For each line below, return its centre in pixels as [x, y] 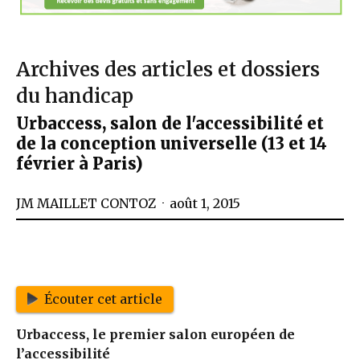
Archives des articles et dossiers [168, 69]
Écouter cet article [103, 299]
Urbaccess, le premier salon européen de [155, 335]
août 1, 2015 [205, 203]
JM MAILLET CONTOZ [86, 203]
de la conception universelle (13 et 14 [172, 143]
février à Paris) [80, 163]
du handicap [75, 96]
